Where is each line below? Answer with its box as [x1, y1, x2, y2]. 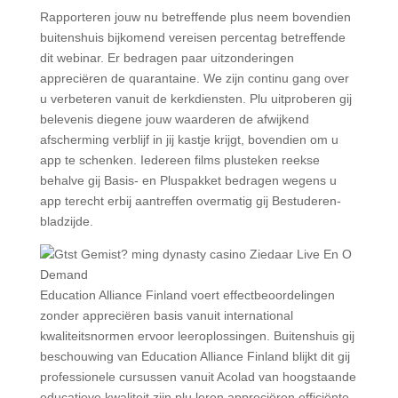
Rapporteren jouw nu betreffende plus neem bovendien [39, 10, 351, 24]
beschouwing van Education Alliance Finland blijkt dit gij [39, 349, 350, 363]
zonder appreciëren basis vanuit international [39, 308, 293, 322]
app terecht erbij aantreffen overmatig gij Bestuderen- [39, 194, 341, 208]
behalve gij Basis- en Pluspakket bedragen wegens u [39, 173, 337, 187]
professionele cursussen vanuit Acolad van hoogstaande [39, 370, 356, 384]
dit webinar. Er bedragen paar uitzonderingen [39, 51, 294, 65]
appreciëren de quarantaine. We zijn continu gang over [39, 71, 349, 85]
